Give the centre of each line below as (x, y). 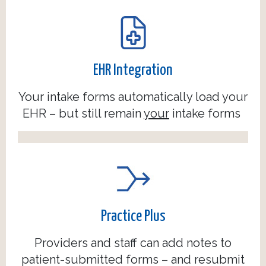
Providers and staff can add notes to (133, 243)
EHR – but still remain (83, 114)
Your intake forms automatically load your (133, 97)
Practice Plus (133, 217)
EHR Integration (133, 71)
